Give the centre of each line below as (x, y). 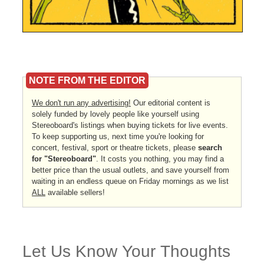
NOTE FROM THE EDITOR (87, 80)
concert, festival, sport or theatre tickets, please (115, 147)
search (210, 147)
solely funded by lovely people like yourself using (115, 114)
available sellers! (75, 192)
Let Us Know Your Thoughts (126, 251)
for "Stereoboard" (64, 159)
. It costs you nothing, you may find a (160, 159)
